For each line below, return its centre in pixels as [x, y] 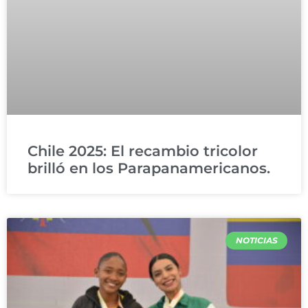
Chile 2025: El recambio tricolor [143, 151]
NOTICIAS [256, 241]
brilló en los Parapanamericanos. [149, 168]
